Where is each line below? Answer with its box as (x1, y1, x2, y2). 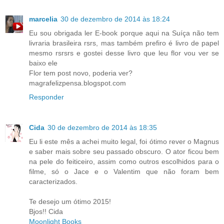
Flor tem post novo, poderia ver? (29, 68, 132, 77)
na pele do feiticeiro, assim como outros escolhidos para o (29, 157, 219, 166)
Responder (29, 92, 64, 101)
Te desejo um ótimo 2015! (29, 197, 111, 206)
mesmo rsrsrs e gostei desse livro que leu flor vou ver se (29, 48, 219, 57)
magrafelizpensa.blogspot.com (29, 78, 126, 87)
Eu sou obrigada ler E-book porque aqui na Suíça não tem (29, 28, 219, 37)
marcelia (29, 14, 57, 23)
